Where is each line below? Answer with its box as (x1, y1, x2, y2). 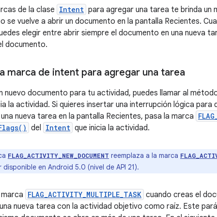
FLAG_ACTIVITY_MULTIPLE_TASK (28, 189, 141, 199)
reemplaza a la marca (109, 151, 180, 160)
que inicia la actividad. (73, 123, 150, 133)
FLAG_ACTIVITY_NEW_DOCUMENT (8, 151, 109, 159)
